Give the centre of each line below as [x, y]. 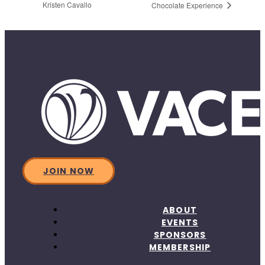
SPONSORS [180, 235]
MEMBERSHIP [180, 248]
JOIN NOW [69, 171]
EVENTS [180, 223]
